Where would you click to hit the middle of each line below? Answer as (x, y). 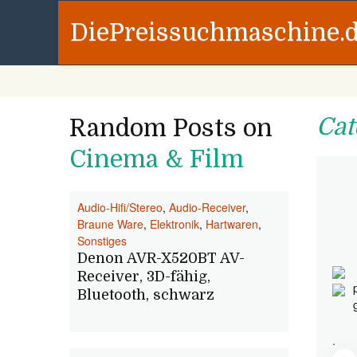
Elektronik (175, 224)
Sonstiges (102, 241)
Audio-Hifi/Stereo (120, 207)
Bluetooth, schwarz (146, 295)
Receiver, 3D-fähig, (144, 277)
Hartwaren (232, 224)
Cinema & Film (157, 159)
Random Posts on (171, 128)
